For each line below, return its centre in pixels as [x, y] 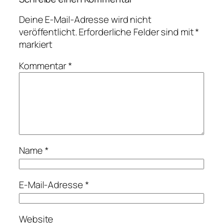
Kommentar [44, 66]
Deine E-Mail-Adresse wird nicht [85, 19]
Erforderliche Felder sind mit [137, 32]
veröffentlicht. [48, 32]
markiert [36, 44]
